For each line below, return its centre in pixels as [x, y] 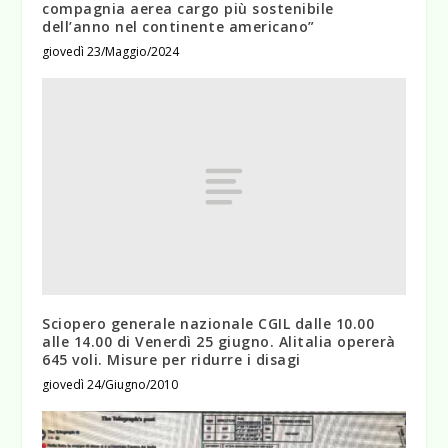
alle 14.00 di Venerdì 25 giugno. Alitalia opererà [219, 342]
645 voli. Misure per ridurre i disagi [171, 360]
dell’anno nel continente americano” [178, 26]
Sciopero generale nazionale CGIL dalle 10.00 [208, 324]
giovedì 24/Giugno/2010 [110, 385]
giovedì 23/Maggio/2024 [111, 51]
